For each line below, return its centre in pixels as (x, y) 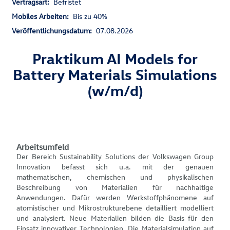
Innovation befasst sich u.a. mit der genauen (115, 167)
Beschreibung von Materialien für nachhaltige (115, 187)
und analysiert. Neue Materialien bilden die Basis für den (115, 218)
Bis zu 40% (90, 16)
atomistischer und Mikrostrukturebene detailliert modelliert (115, 208)
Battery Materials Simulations (115, 74)
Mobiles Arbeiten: (42, 16)
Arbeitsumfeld (43, 147)
